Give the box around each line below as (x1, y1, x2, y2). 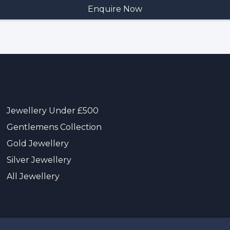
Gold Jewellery (6, 138, 69, 148)
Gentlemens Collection (6, 122, 102, 132)
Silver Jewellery (6, 155, 71, 165)
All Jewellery (6, 171, 60, 181)
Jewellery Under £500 (6, 105, 99, 116)
